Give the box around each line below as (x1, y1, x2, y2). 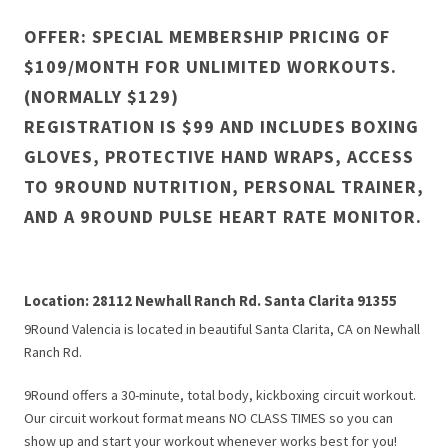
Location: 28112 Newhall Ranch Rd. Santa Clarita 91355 (24, 291, 397, 310)
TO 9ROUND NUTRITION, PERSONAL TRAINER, (24, 175, 424, 198)
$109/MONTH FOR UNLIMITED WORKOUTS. (24, 55, 397, 78)
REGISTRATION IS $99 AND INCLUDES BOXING (24, 115, 419, 138)
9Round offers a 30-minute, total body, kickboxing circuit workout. (24, 386, 416, 404)
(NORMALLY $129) (24, 85, 179, 108)
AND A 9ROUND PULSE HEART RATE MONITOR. (24, 205, 422, 228)
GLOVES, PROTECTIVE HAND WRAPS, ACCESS (24, 145, 414, 168)
